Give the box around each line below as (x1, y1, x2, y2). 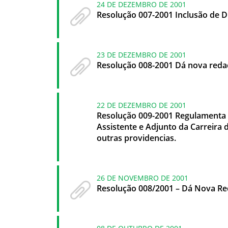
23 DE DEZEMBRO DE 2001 (97, 49, 186, 60)
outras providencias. (97, 132, 176, 144)
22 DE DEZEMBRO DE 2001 (97, 100, 186, 110)
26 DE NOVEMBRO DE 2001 (97, 173, 188, 183)
